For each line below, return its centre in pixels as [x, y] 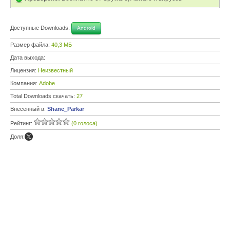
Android [86, 28]
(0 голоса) [84, 123]
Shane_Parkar [66, 109]
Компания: [25, 83]
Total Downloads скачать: [43, 96]
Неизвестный [55, 70]
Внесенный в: [29, 109]
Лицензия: [24, 70]
